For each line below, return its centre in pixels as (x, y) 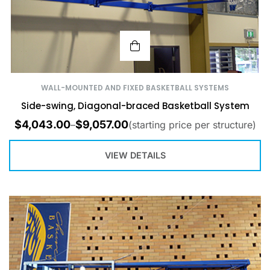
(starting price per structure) (192, 124)
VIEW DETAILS (135, 155)
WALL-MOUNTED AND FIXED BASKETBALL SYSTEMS (135, 87)
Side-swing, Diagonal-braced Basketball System (135, 105)
